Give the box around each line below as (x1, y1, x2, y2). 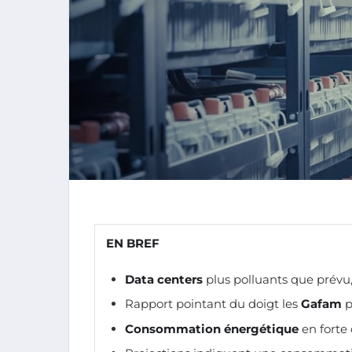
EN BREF (106, 235, 159, 251)
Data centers (125, 271, 203, 287)
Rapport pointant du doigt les (125, 296, 301, 312)
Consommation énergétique (125, 321, 299, 336)
